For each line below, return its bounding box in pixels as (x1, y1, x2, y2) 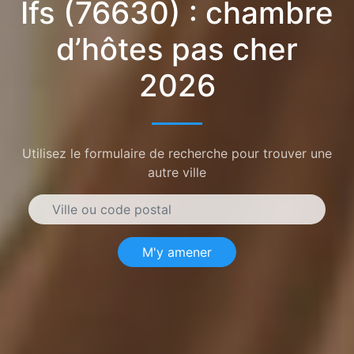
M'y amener (142, 243, 212, 260)
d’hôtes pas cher (56, 29, 298, 68)
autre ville (148, 164, 206, 180)
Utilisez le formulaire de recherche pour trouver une (22, 145, 332, 161)
